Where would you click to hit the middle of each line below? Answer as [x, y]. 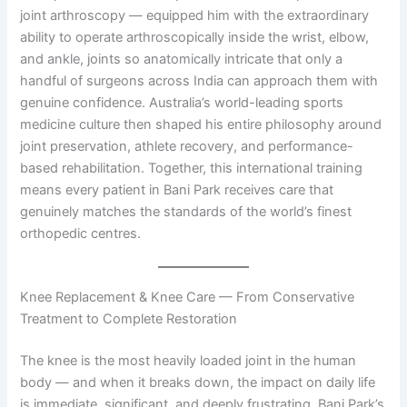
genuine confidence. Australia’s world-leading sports [182, 103]
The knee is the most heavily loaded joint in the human [189, 360]
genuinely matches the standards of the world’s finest [186, 212]
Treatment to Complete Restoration [129, 318]
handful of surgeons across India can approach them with [199, 81]
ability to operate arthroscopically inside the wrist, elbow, [195, 38]
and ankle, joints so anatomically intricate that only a [182, 60]
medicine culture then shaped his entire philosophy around [201, 125]
